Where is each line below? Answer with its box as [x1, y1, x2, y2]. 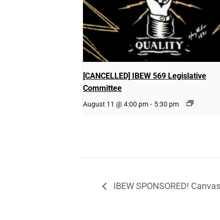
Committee [83, 83, 122, 93]
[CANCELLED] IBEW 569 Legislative [83, 71, 206, 81]
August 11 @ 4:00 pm [83, 100, 148, 109]
